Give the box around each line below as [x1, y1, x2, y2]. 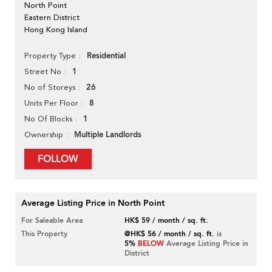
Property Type [24, 51, 76, 61]
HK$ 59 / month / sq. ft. [124, 216, 209, 226]
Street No [24, 67, 61, 76]
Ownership [24, 130, 63, 140]
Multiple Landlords [74, 129, 141, 141]
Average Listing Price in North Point [21, 197, 165, 209]
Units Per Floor [24, 98, 78, 108]
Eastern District [24, 13, 80, 22]
